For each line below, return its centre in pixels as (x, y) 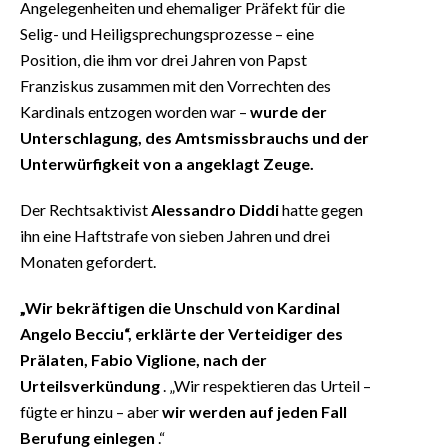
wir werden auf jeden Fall (254, 411)
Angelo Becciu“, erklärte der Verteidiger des (181, 333)
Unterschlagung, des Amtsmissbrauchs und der (194, 137)
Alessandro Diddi (215, 209)
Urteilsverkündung (90, 385)
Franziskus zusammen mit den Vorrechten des (175, 85)
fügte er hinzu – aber (91, 411)
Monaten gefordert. (88, 261)
